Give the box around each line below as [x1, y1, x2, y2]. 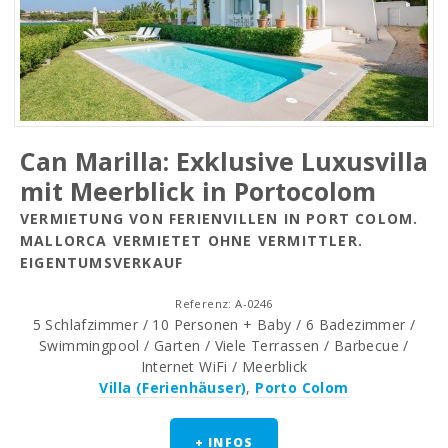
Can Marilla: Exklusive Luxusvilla [20, 143, 428, 178]
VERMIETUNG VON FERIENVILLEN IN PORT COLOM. [20, 208, 419, 228]
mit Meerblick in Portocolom [20, 173, 376, 208]
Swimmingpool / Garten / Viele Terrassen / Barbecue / [39, 335, 409, 355]
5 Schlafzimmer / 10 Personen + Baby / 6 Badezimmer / [32, 314, 416, 334]
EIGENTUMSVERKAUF [20, 252, 184, 272]
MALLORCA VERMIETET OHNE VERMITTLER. [20, 230, 364, 250]
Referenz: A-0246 [175, 295, 273, 311]
